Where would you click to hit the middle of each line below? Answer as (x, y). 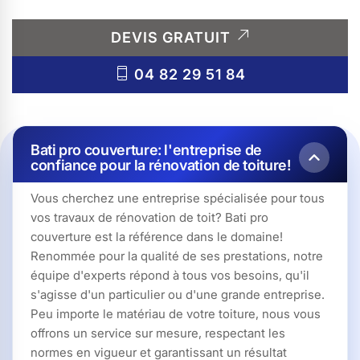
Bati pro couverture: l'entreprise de (147, 149)
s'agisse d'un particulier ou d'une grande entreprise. (178, 294)
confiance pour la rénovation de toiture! (161, 165)
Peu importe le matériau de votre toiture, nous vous (176, 313)
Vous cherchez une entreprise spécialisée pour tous (178, 198)
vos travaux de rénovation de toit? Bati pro (149, 217)
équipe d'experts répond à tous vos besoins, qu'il (170, 275)
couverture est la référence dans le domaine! (157, 236)
